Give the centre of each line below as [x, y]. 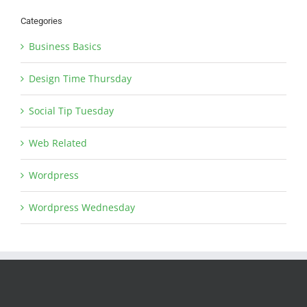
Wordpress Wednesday [82, 207]
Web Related [58, 143]
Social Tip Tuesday [71, 110]
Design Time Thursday [80, 78]
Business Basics [65, 46]
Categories [41, 21]
